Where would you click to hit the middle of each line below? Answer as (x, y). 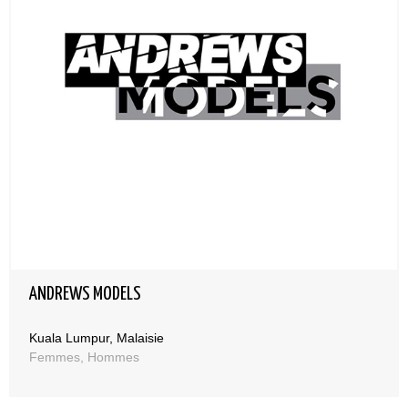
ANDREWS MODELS (85, 294)
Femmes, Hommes (84, 357)
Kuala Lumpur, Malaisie (97, 338)
